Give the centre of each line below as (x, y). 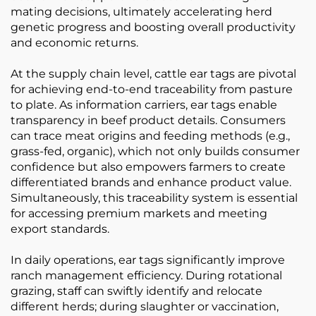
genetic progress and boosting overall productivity (153, 27)
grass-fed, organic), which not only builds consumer (155, 151)
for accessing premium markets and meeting (139, 213)
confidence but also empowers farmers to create (148, 167)
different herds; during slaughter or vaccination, (145, 306)
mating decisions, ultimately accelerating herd (141, 12)
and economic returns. (74, 43)
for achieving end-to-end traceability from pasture (152, 89)
